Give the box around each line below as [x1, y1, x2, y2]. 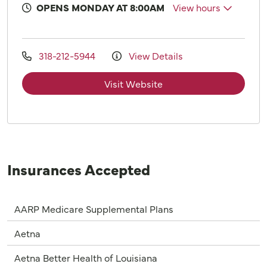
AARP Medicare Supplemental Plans [14, 201, 173, 215]
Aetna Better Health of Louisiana [14, 250, 157, 264]
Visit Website [104, 76, 163, 90]
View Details [126, 48, 183, 62]
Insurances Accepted [7, 158, 150, 179]
